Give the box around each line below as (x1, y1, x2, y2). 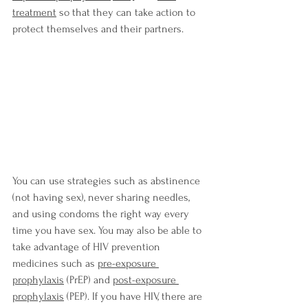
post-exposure (113, 273, 179, 286)
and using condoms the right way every (12, 207, 192, 220)
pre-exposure (98, 256, 159, 269)
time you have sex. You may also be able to (12, 223, 204, 236)
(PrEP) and (64, 273, 113, 286)
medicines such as (12, 256, 95, 269)
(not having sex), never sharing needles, (12, 190, 192, 203)
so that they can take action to (59, 6, 198, 19)
